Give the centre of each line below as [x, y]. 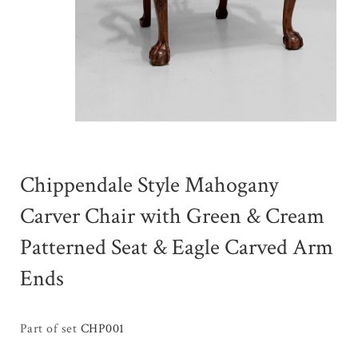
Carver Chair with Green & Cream [172, 217]
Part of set [50, 329]
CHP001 [102, 329]
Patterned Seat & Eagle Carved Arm [177, 248]
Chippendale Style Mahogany [149, 185]
